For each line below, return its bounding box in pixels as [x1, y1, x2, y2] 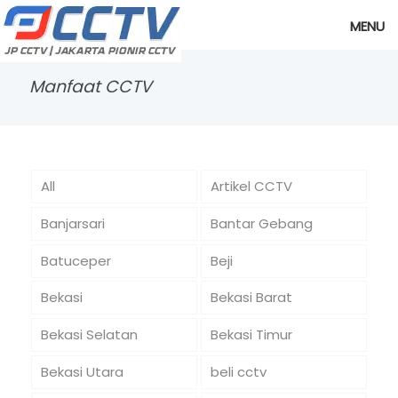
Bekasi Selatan [40, 325, 138, 345]
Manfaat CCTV [29, 75, 152, 99]
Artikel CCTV [210, 176, 292, 195]
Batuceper [40, 251, 111, 270]
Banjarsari [40, 213, 105, 233]
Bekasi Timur [210, 325, 292, 345]
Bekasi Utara [40, 362, 123, 381]
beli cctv [210, 362, 267, 381]
